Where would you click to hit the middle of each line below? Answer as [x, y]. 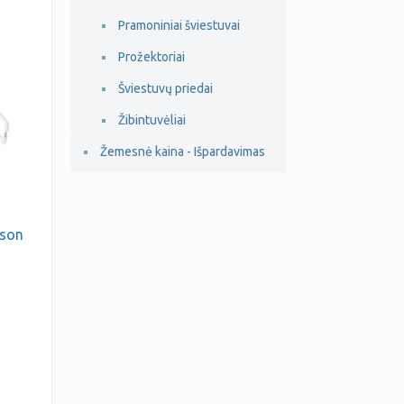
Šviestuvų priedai [165, 88]
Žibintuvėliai [151, 120]
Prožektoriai [151, 57]
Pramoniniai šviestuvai [179, 25]
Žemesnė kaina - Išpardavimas [182, 151]
